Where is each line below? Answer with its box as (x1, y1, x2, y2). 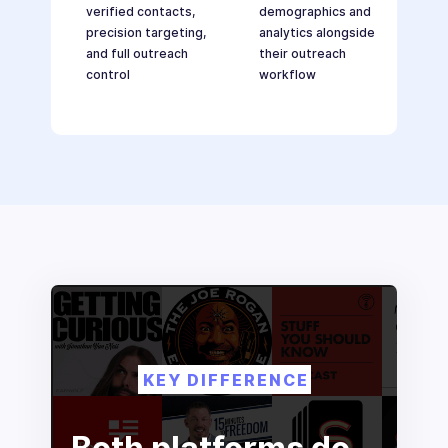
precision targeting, (85, 25, 206, 41)
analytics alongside (258, 25, 375, 41)
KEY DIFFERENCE (142, 371, 309, 391)
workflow (258, 67, 316, 83)
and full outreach (85, 46, 188, 62)
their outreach (258, 46, 346, 62)
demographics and (258, 4, 371, 20)
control (85, 67, 130, 83)
